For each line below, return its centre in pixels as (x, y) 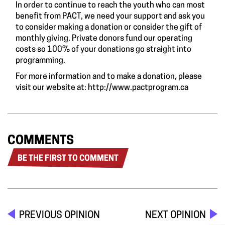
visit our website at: (52, 88)
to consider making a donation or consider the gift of (109, 27)
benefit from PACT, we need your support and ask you (110, 16)
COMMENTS (41, 141)
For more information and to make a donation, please (109, 77)
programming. (40, 61)
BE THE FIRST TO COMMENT (68, 158)
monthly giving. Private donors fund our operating (104, 38)
